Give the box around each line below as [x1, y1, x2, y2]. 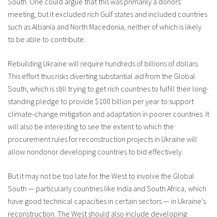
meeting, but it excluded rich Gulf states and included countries [8, 9, 207, 19]
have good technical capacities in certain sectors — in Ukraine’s [8, 196, 206, 206]
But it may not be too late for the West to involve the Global [8, 171, 194, 181]
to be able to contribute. [8, 34, 85, 44]
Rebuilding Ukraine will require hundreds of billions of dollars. [8, 59, 199, 68]
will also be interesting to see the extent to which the [8, 122, 174, 131]
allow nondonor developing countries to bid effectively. [8, 147, 183, 156]
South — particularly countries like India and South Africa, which [8, 184, 206, 193]
